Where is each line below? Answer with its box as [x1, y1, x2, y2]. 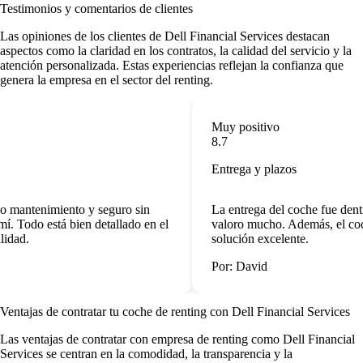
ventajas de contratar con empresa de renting [22, 331, 248, 346]
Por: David [206, 259, 262, 274]
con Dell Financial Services [210, 304, 350, 318]
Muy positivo [206, 120, 274, 135]
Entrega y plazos [206, 162, 291, 177]
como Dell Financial [248, 331, 355, 346]
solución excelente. [206, 232, 303, 246]
